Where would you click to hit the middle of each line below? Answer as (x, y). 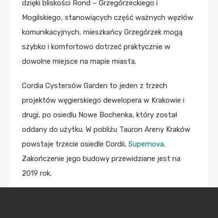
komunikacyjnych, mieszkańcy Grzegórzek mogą (102, 32)
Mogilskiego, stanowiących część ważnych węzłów (108, 17)
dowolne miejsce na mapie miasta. (79, 61)
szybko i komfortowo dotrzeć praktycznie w (96, 46)
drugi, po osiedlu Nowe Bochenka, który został (100, 115)
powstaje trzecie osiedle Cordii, (75, 144)
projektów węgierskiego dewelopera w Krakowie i (103, 100)
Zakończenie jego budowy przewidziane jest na (101, 158)
